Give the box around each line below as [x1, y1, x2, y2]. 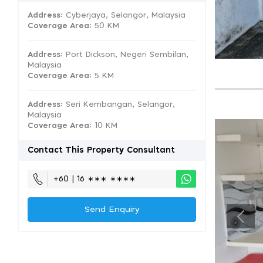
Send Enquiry [84, 205, 140, 214]
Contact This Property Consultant [28, 146, 175, 154]
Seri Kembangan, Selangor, [63, 101, 175, 109]
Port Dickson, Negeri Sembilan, [63, 51, 188, 59]
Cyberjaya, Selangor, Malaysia [63, 12, 186, 19]
